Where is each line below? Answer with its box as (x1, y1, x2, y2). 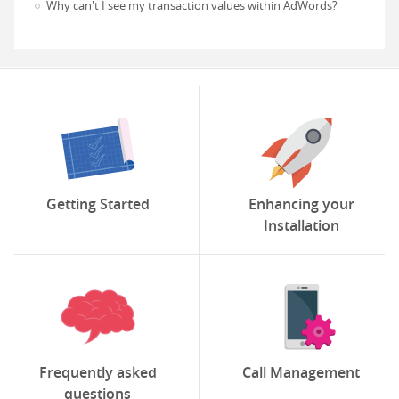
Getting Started (45, 194, 150, 214)
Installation (263, 216, 339, 235)
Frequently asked (38, 362, 157, 382)
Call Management (242, 362, 360, 382)
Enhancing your (248, 194, 354, 214)
